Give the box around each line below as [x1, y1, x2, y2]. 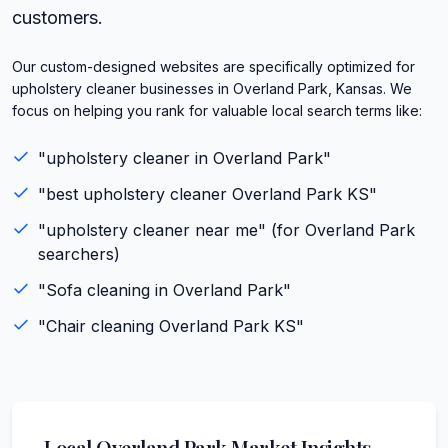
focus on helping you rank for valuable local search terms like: [12, 101, 422, 119]
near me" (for [190, 219, 305, 240]
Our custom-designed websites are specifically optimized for [12, 57, 415, 75]
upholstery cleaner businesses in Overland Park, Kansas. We [12, 79, 412, 97]
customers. [12, 6, 103, 28]
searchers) [38, 243, 120, 264]
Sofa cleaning [46, 279, 150, 300]
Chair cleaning [46, 315, 154, 336]
